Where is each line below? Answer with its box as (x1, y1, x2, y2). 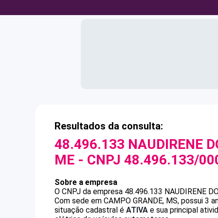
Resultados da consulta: (54, 120, 163, 132)
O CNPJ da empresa (54, 187, 125, 196)
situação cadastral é (54, 205, 126, 215)
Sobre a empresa (54, 178, 117, 187)
